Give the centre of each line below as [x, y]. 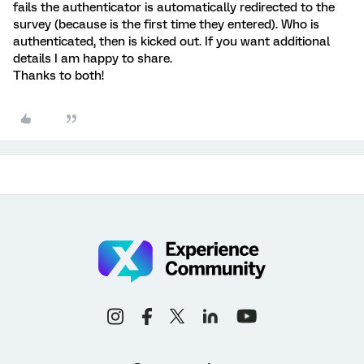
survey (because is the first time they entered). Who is [166, 24]
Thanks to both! [58, 76]
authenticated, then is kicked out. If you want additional [171, 41]
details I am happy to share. [93, 58]
